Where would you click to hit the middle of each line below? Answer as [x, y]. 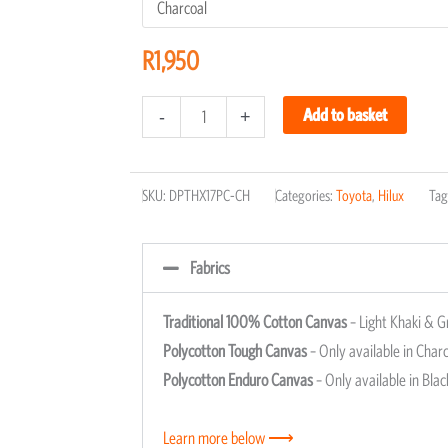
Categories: [305, 195]
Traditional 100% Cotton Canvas [255, 322]
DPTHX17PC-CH [209, 195]
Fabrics [210, 268]
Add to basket [345, 115]
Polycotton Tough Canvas [235, 351]
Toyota [354, 195]
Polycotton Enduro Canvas [238, 380]
